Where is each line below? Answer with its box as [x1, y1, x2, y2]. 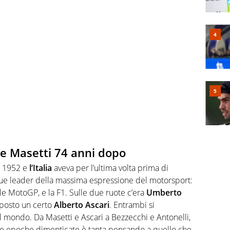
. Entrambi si [109, 199, 155, 211]
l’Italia [29, 162, 52, 174]
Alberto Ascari [52, 199, 109, 211]
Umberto [146, 187, 182, 199]
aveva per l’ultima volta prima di [52, 162, 168, 174]
